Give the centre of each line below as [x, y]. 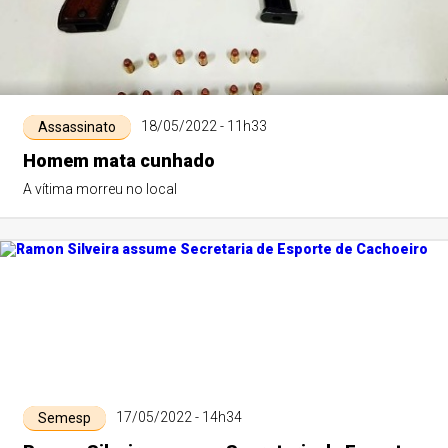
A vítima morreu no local [99, 189]
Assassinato [76, 127]
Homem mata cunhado [118, 160]
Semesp [64, 418]
